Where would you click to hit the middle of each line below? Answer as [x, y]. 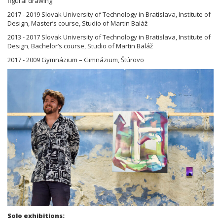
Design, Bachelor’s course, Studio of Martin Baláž [80, 46]
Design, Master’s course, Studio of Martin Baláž [77, 23]
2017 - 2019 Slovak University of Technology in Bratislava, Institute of [109, 14]
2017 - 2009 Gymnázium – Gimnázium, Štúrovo [76, 59]
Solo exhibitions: [36, 215]
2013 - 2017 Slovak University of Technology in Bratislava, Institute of [109, 37]
